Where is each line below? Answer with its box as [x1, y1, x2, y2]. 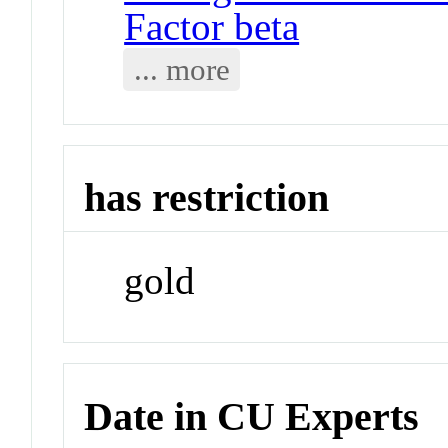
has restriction [84, 175, 330, 221]
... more [133, 51, 230, 87]
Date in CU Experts [84, 393, 420, 439]
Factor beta [124, 4, 300, 48]
